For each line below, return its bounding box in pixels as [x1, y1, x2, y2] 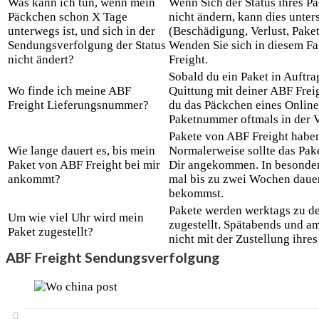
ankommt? [8, 172, 61, 186]
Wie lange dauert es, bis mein [8, 143, 155, 157]
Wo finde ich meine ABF [8, 83, 131, 98]
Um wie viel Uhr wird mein [8, 210, 144, 224]
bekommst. [169, 186, 224, 200]
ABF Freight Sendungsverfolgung [6, 248, 220, 266]
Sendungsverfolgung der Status [8, 38, 166, 52]
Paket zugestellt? [8, 224, 93, 239]
